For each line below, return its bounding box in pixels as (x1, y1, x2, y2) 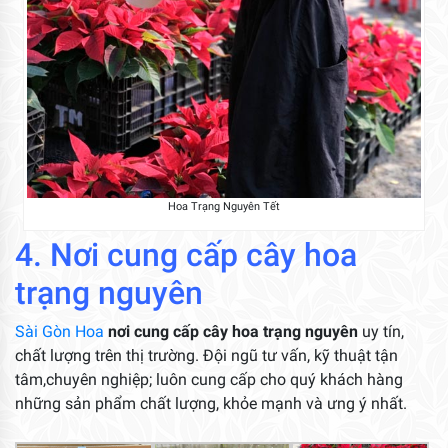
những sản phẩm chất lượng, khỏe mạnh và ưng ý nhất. (15, 393, 407, 413)
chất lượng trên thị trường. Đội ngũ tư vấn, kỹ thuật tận (15, 345, 398, 365)
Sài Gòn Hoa (15, 321, 104, 341)
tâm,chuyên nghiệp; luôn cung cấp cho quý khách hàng (15, 369, 403, 389)
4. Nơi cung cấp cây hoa (15, 235, 357, 274)
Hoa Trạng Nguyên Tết (167, 199, 280, 213)
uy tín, (362, 321, 404, 341)
